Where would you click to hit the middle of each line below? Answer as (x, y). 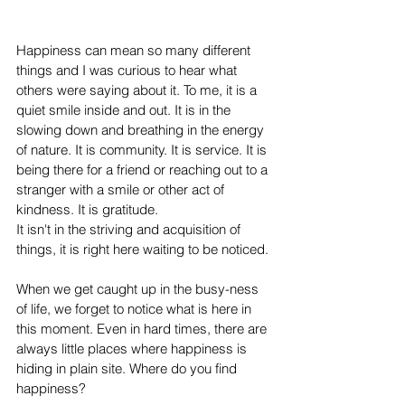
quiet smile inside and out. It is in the (125, 109)
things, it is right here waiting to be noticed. (142, 249)
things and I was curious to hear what (128, 70)
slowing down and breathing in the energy (142, 129)
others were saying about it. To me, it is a (138, 89)
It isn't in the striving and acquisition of (130, 229)
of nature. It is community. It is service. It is (143, 149)
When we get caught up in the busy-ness (139, 288)
